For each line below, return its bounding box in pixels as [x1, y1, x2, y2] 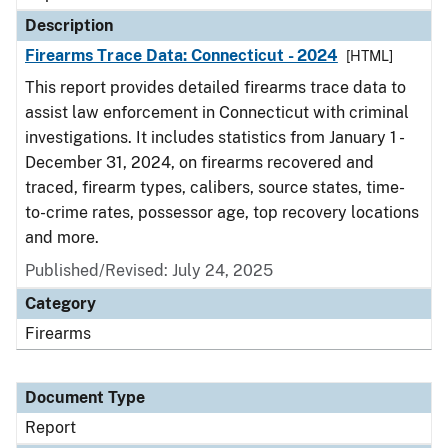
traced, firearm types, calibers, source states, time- [25, 178, 405, 197]
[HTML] [345, 48, 393, 64]
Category [25, 294, 96, 313]
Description [25, 16, 113, 35]
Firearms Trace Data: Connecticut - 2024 [25, 46, 338, 65]
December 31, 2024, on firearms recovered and [25, 153, 374, 172]
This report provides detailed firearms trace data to [25, 78, 406, 97]
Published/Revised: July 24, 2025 [25, 261, 273, 280]
